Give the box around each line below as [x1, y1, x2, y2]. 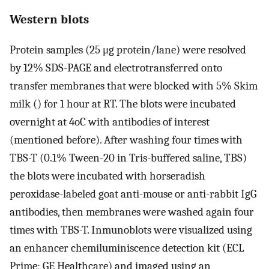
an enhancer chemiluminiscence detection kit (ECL [10, 241, 244, 255]
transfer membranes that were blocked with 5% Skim [10, 79, 258, 93]
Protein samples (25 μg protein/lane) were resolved [10, 43, 246, 57]
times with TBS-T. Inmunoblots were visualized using [10, 223, 252, 237]
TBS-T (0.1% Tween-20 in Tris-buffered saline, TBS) [10, 151, 247, 165]
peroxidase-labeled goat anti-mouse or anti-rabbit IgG [10, 187, 256, 201]
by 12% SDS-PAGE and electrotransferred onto [10, 61, 222, 75]
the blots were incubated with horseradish [10, 169, 205, 183]
